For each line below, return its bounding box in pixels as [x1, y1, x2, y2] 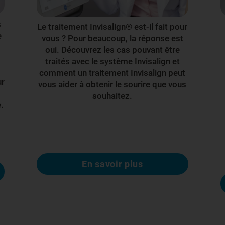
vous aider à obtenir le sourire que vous [38, 79, 187, 90]
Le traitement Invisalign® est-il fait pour [37, 22, 188, 32]
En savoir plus [82, 159, 143, 170]
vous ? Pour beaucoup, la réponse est [41, 33, 183, 44]
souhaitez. [92, 91, 133, 101]
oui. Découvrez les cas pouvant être [45, 45, 180, 55]
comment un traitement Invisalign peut [39, 68, 186, 78]
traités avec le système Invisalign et [45, 56, 180, 67]
